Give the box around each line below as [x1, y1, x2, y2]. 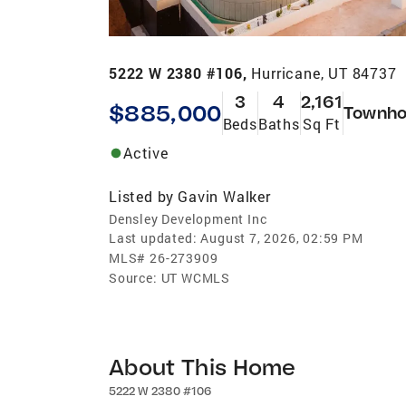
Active [123, 142, 169, 162]
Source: [109, 268, 158, 286]
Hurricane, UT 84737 [251, 63, 397, 82]
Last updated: [109, 228, 198, 246]
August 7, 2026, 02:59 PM [200, 228, 363, 246]
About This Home [109, 352, 296, 381]
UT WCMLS [160, 268, 231, 286]
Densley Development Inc [109, 209, 267, 227]
